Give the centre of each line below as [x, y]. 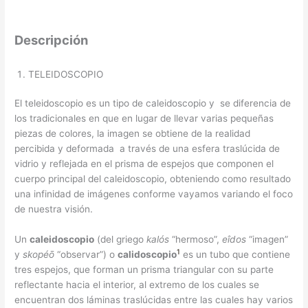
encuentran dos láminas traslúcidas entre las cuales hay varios [154, 299]
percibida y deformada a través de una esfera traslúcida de [147, 149]
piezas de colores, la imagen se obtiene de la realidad [133, 134]
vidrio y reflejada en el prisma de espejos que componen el [144, 164]
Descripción [52, 40]
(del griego [121, 239]
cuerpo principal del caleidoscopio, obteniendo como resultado [153, 179]
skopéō [39, 254]
